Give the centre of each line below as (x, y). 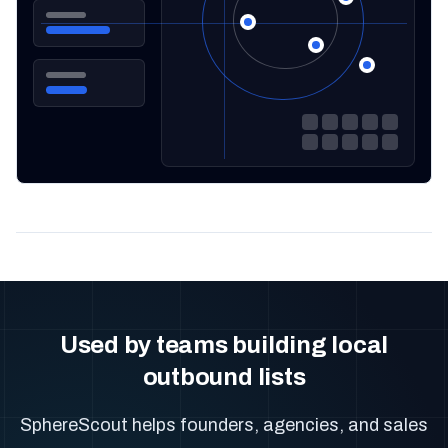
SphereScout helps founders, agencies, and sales (224, 425)
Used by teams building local (224, 345)
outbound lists (224, 377)
